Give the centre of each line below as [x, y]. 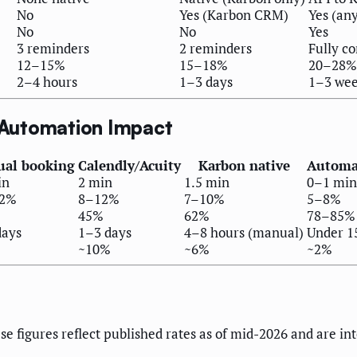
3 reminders [53, 49]
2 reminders [216, 49]
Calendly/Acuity [129, 165]
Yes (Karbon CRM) [234, 15]
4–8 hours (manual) [244, 232]
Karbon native [244, 165]
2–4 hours [47, 82]
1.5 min [207, 182]
